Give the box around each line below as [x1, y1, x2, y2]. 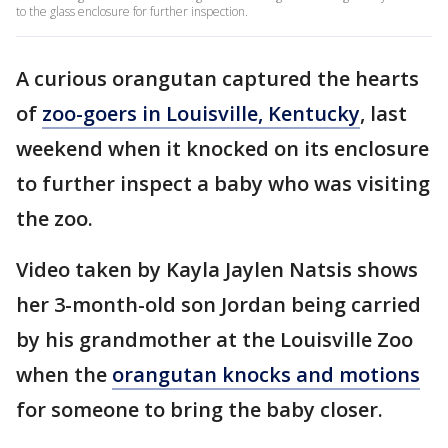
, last [360, 100, 407, 127]
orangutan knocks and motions [112, 361, 420, 388]
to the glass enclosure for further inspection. [16, 3, 248, 20]
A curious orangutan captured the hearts [16, 65, 419, 92]
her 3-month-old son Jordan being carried [16, 291, 421, 318]
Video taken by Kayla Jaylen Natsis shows [16, 256, 418, 283]
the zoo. [16, 205, 93, 232]
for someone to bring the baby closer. [16, 396, 383, 423]
